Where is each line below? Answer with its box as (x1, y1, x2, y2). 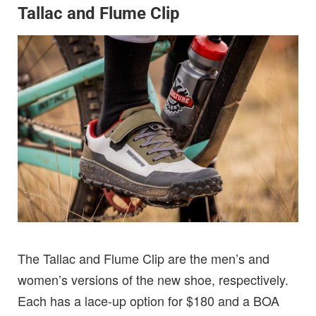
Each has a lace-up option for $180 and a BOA (18, 291, 279, 310)
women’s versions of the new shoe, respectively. (18, 269, 288, 288)
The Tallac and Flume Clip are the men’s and (18, 248, 269, 267)
